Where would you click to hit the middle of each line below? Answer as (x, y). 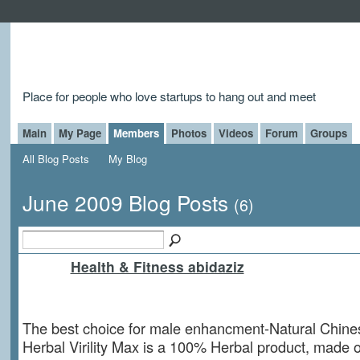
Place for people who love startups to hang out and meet (169, 95)
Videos (235, 133)
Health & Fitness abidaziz (157, 267)
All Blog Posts (55, 158)
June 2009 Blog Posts (128, 202)
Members (136, 133)
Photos (188, 133)
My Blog (128, 158)
